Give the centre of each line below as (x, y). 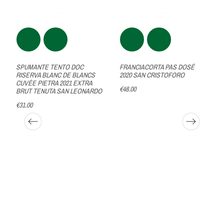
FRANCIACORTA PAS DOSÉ (157, 67)
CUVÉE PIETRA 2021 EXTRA (54, 83)
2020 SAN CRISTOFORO (152, 75)
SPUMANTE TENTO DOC (50, 67)
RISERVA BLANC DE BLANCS (56, 75)
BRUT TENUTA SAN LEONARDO (59, 91)
